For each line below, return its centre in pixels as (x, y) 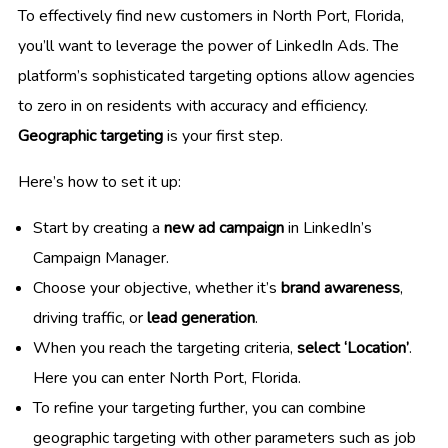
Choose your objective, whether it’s (157, 287)
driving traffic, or (90, 317)
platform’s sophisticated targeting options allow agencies (216, 75)
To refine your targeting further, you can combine (199, 407)
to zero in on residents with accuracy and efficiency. (193, 105)
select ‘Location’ (353, 347)
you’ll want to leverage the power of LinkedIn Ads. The (208, 45)
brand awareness (340, 287)
